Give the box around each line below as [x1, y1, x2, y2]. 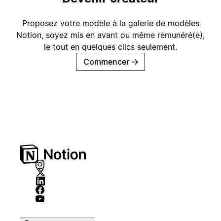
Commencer [83, 56, 130, 67]
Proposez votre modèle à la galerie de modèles [22, 18, 199, 28]
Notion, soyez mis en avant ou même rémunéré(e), [16, 30, 205, 40]
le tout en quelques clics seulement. [44, 41, 177, 52]
